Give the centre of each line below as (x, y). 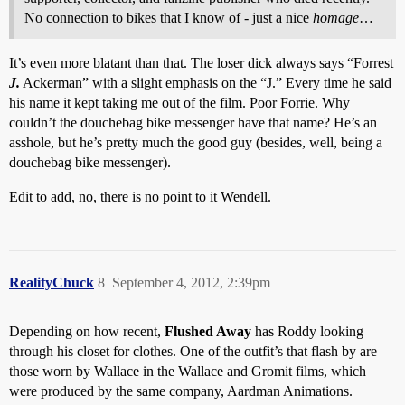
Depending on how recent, (87, 332)
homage (336, 18)
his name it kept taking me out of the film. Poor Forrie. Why (179, 103)
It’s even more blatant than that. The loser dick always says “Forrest (201, 63)
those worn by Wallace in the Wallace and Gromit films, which (188, 372)
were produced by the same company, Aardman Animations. (181, 391)
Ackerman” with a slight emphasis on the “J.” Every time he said (206, 83)
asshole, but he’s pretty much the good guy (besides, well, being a (196, 143)
